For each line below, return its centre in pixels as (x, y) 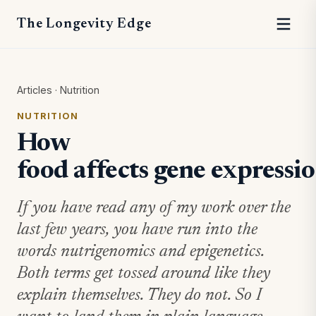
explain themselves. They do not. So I (139, 296)
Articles (35, 90)
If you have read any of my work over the (154, 208)
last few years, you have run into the (137, 230)
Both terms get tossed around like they (144, 274)
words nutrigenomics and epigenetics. (140, 252)
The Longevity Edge (84, 24)
